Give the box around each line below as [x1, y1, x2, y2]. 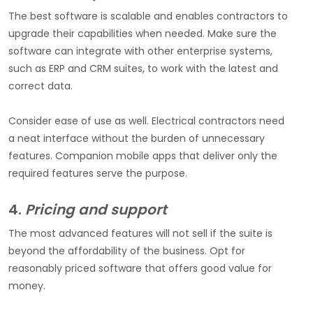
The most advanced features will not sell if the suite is [8, 226, 272, 241]
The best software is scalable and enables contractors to [8, 9, 288, 24]
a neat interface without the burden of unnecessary [8, 131, 265, 146]
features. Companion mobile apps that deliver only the [8, 149, 277, 163]
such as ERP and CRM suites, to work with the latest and [8, 61, 278, 76]
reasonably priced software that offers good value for [8, 261, 272, 276]
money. [8, 279, 45, 293]
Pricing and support [25, 200, 167, 220]
